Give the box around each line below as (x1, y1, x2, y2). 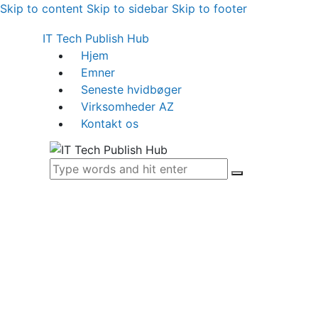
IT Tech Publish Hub (43, 31, 149, 45)
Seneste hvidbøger (81, 82, 182, 97)
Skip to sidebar (87, 1, 168, 16)
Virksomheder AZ (81, 99, 175, 114)
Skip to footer (172, 1, 247, 16)
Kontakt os (81, 116, 139, 131)
